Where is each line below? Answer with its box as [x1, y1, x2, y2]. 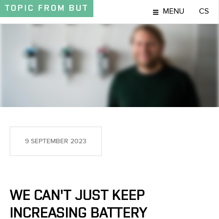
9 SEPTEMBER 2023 [25, 138, 87, 145]
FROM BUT [38, 4, 88, 13]
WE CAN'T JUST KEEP [10, 188, 145, 203]
